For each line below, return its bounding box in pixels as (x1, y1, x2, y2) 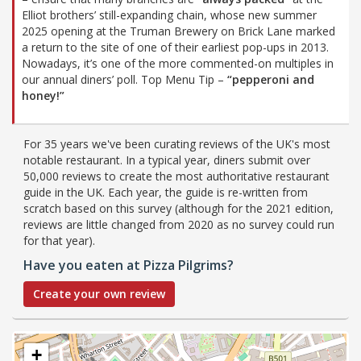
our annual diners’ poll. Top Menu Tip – (22, 71, 227, 87)
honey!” (22, 87, 64, 103)
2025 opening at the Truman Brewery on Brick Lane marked (22, 23, 335, 39)
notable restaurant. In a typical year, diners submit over (23, 151, 310, 168)
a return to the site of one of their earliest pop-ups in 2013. (22, 39, 329, 55)
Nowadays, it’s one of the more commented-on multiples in (22, 55, 334, 71)
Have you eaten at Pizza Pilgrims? (23, 255, 234, 274)
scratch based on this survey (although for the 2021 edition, (23, 200, 334, 216)
